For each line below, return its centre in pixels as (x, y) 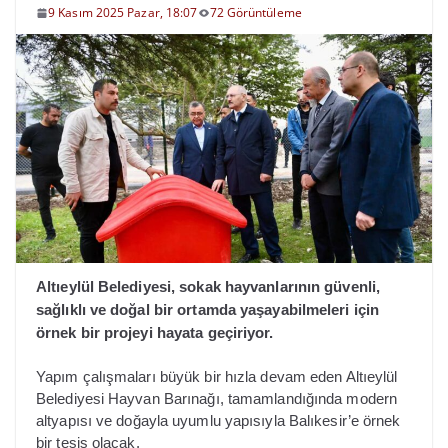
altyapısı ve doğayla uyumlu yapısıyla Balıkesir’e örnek (218, 421)
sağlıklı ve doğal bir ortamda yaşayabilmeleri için (208, 309)
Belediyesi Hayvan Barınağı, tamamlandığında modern (217, 399)
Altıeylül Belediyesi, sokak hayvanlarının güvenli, (208, 286)
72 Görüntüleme (255, 12)
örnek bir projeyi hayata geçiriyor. (155, 332)
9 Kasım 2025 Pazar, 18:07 (123, 12)
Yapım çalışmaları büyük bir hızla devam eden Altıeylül (217, 377)
